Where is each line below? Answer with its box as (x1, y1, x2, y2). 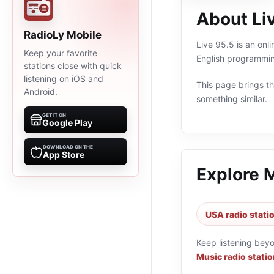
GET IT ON (42, 112, 66, 118)
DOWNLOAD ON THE (43, 144, 93, 150)
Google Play (42, 117, 92, 128)
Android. (24, 86, 57, 97)
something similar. (196, 94, 267, 104)
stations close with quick (24, 61, 122, 71)
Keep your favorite (24, 48, 97, 58)
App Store (43, 149, 84, 160)
